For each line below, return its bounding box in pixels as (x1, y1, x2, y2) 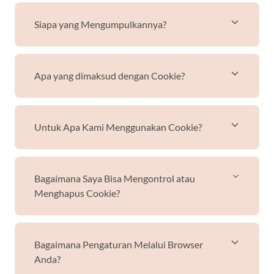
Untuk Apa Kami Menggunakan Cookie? (34, 121, 202, 133)
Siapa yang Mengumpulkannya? (34, 18, 166, 30)
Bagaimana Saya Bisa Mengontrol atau (34, 172, 195, 184)
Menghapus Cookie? (34, 187, 120, 199)
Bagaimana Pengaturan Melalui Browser (34, 239, 203, 250)
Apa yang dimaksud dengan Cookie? (34, 70, 185, 81)
